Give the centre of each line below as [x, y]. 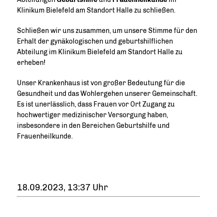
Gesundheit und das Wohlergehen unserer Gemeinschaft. [107, 94]
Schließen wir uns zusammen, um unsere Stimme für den [107, 31]
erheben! [31, 63]
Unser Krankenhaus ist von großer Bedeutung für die [101, 83]
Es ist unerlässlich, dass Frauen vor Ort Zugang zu [96, 105]
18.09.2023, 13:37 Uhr [62, 188]
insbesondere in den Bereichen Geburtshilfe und [93, 126]
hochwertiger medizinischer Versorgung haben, [93, 115]
